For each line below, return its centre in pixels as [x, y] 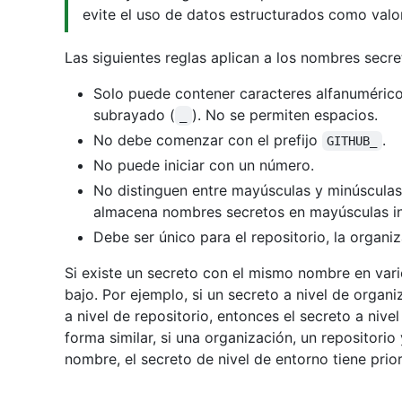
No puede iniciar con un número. [204, 166]
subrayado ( [134, 115]
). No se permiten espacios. [284, 115]
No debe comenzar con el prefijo [208, 140]
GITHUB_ [352, 141]
